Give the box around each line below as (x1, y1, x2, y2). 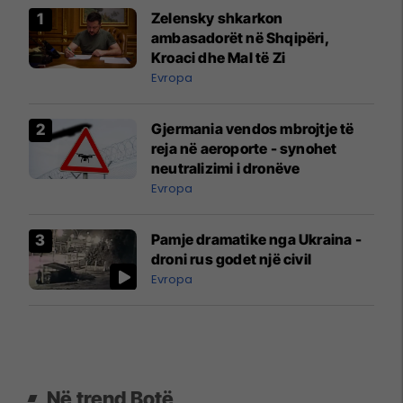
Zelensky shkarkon (151, 8, 283, 27)
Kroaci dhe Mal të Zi (151, 48, 285, 67)
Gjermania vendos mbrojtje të (151, 119, 354, 138)
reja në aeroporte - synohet (151, 139, 337, 157)
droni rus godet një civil (151, 249, 311, 268)
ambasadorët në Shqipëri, (151, 28, 330, 47)
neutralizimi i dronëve (151, 158, 300, 177)
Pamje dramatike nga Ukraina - (151, 229, 362, 248)
